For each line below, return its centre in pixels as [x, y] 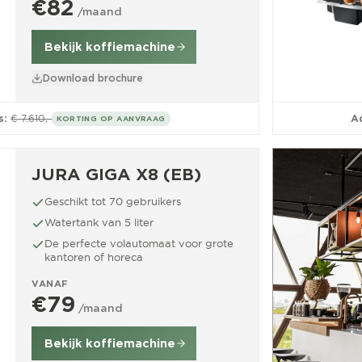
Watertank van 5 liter [99, 222]
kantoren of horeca [94, 257]
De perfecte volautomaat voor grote [139, 243]
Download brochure [93, 78]
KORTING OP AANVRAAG [111, 118]
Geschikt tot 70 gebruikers [113, 201]
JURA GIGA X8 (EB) [116, 175]
